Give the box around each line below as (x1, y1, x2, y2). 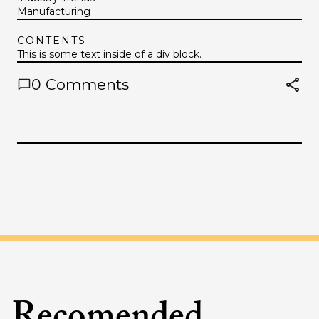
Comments (41, 75, 129, 94)
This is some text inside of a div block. (17, 47, 202, 61)
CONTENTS (17, 33, 86, 47)
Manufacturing (17, 4, 90, 18)
